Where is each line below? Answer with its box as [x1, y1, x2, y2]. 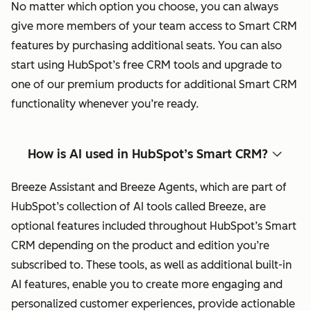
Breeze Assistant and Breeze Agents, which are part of [11, 180, 287, 194]
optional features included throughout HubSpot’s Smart [11, 219, 296, 233]
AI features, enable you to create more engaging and [11, 278, 283, 292]
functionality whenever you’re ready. [11, 97, 201, 111]
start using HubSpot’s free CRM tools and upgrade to [11, 58, 282, 72]
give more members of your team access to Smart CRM [11, 19, 297, 33]
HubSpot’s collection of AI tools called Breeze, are [11, 200, 266, 214]
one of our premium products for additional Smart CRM [11, 78, 297, 92]
